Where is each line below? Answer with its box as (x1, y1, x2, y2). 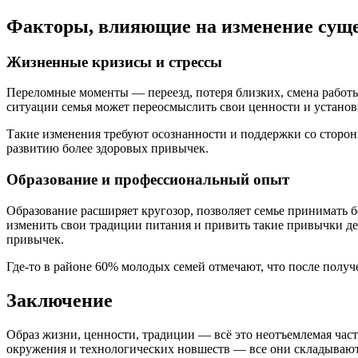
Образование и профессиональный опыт (6, 170, 289, 188)
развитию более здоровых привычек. (6, 141, 209, 156)
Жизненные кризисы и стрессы (6, 53, 222, 70)
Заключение (6, 289, 113, 311)
